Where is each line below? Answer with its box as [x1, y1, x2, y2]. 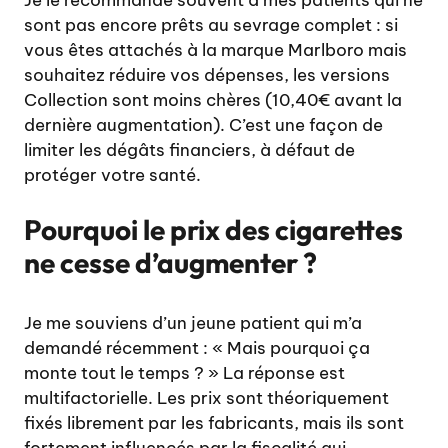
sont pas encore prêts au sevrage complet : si [24, 13, 398, 36]
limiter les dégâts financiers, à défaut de [24, 138, 355, 161]
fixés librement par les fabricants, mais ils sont [24, 412, 404, 435]
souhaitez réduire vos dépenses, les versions [24, 63, 390, 86]
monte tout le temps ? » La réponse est [24, 362, 345, 385]
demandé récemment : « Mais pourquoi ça [24, 337, 370, 360]
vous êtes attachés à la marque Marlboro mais [24, 38, 407, 61]
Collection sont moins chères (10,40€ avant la [24, 88, 402, 111]
